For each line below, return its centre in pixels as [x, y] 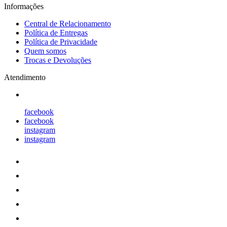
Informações [24, 6]
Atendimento [25, 77]
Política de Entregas [56, 33]
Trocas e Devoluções [58, 60]
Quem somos [45, 51]
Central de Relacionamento [68, 24]
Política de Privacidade [61, 42]
